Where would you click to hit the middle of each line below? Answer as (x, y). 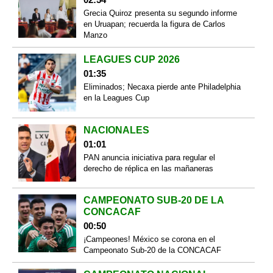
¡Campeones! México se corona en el (149, 239)
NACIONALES (116, 130)
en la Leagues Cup (116, 98)
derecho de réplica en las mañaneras (148, 168)
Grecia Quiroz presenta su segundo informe (160, 13)
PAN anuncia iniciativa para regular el (149, 157)
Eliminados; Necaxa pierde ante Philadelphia (162, 87)
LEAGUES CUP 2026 (131, 60)
